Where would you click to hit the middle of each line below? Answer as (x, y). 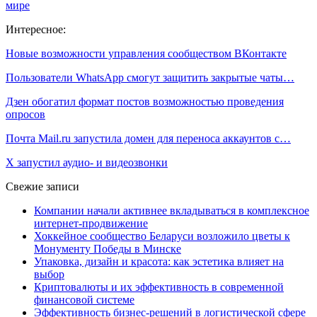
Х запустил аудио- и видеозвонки (87, 162)
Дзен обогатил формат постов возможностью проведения (145, 101)
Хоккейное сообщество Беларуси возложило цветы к (162, 236)
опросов (25, 114)
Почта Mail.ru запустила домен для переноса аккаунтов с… (148, 138)
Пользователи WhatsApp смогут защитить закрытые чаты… (150, 77)
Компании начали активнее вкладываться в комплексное (172, 210)
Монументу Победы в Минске (108, 248)
